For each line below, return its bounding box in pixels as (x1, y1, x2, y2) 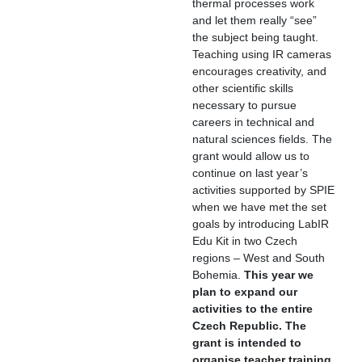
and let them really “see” (192, 14, 317, 27)
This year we (244, 268, 314, 281)
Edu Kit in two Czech (192, 234, 297, 247)
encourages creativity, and (192, 65, 326, 78)
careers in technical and (192, 116, 314, 128)
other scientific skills (192, 82, 293, 95)
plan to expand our (192, 285, 297, 298)
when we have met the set (192, 200, 326, 213)
